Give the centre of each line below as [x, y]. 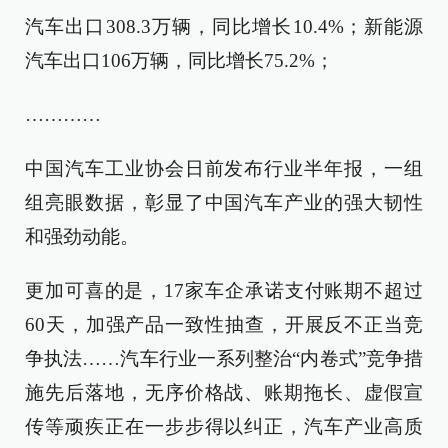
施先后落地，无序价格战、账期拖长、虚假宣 [224, 392]
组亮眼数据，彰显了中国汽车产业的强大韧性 [224, 202]
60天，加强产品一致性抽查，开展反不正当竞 [224, 324]
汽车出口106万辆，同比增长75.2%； [179, 60]
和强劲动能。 [82, 236]
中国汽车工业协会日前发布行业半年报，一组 [224, 168]
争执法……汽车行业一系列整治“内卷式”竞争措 [224, 358]
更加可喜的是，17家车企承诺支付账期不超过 [224, 290]
